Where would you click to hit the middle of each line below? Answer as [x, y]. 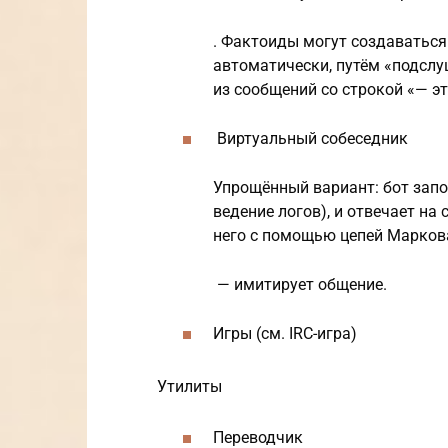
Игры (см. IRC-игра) [285, 334]
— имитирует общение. [300, 285]
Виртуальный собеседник [310, 139]
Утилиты [189, 386]
